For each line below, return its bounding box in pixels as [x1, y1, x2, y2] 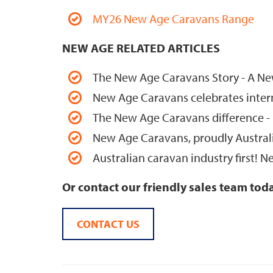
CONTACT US [77, 217, 140, 232]
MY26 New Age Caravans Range [93, 11, 257, 27]
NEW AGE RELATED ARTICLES [62, 40, 220, 56]
